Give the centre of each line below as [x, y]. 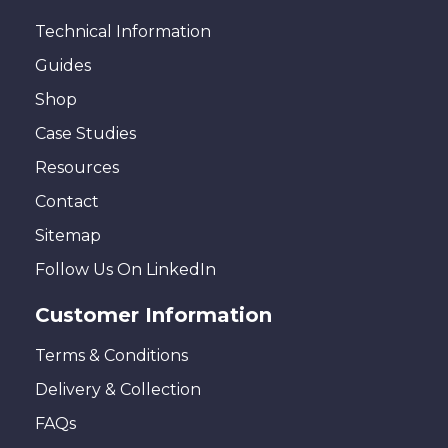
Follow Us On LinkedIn [125, 269]
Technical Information [123, 31]
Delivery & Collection [118, 389]
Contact [67, 201]
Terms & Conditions [111, 355]
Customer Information [153, 314]
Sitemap [68, 235]
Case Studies [85, 133]
